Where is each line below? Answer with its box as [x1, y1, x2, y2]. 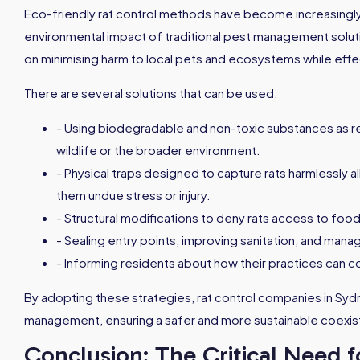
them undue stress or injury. [56, 187, 211, 202]
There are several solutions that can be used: [24, 85, 278, 100]
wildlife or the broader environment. [56, 142, 260, 157]
